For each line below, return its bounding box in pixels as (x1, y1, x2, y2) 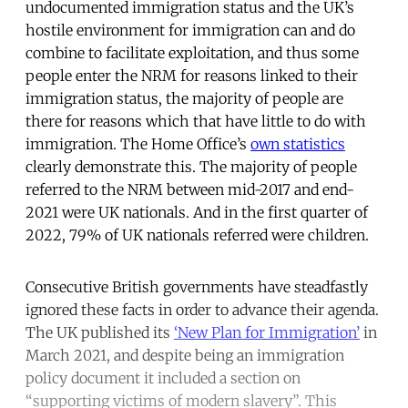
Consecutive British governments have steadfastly (25, 277, 368, 296)
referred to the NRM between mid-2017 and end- (25, 179, 354, 199)
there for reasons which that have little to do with (25, 111, 366, 130)
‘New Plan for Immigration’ (174, 322, 360, 342)
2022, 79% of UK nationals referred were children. (25, 225, 369, 244)
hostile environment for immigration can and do (25, 20, 355, 39)
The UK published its (25, 322, 174, 342)
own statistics (250, 134, 345, 153)
